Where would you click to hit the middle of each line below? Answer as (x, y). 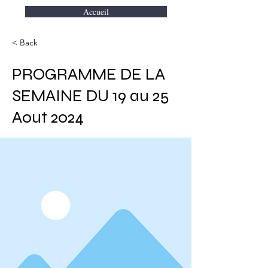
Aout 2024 (48, 117)
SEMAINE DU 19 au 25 (91, 96)
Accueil (96, 12)
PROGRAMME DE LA (89, 74)
